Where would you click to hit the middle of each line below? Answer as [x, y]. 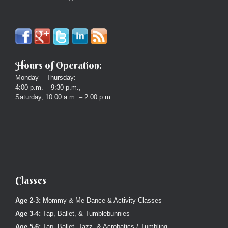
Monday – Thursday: [46, 78]
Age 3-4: [28, 213]
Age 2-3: [29, 200]
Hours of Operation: [59, 65]
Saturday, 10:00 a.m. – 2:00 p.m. [64, 97]
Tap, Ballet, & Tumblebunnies [85, 213]
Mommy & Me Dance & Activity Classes [102, 200]
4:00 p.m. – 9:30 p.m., [48, 88]
